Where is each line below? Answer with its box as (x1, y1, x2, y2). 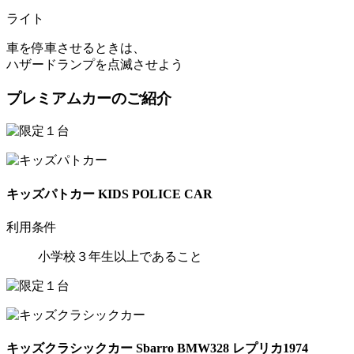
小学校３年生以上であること (38, 250, 202, 263)
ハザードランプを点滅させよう (6, 58, 183, 72)
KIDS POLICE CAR (98, 186, 213, 201)
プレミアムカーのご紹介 (6, 89, 171, 107)
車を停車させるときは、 (6, 41, 145, 55)
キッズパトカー (6, 186, 98, 201)
